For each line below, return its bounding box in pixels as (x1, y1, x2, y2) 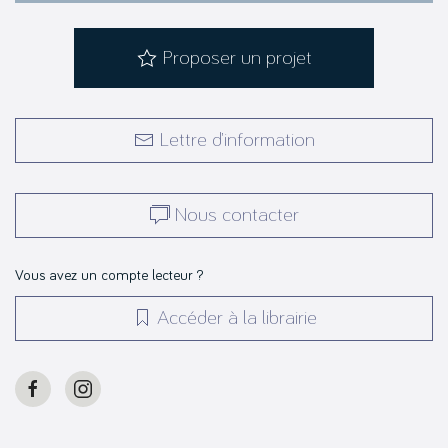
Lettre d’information (158, 129, 315, 150)
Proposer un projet (161, 47, 312, 68)
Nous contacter (174, 204, 299, 225)
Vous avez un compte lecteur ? (15, 268, 204, 284)
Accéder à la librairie (156, 307, 317, 328)
